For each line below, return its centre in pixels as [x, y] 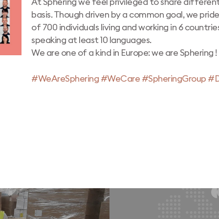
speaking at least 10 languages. [91, 40]
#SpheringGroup [174, 79]
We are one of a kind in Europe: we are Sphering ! [124, 53]
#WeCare [120, 79]
